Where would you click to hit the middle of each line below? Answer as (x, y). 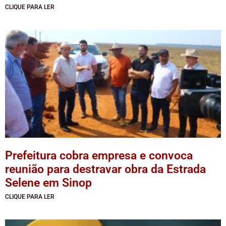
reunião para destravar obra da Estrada (105, 169)
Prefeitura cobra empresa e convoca (99, 155)
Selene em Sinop (48, 183)
